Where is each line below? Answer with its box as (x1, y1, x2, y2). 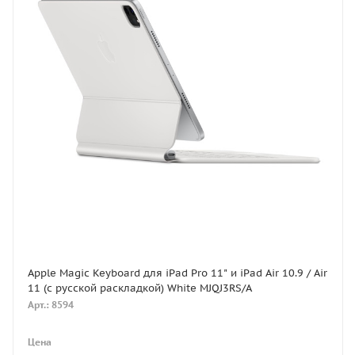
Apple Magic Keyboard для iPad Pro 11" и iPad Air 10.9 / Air (28, 265, 327, 280)
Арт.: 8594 (28, 298, 74, 311)
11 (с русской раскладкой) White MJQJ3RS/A (28, 281, 252, 295)
